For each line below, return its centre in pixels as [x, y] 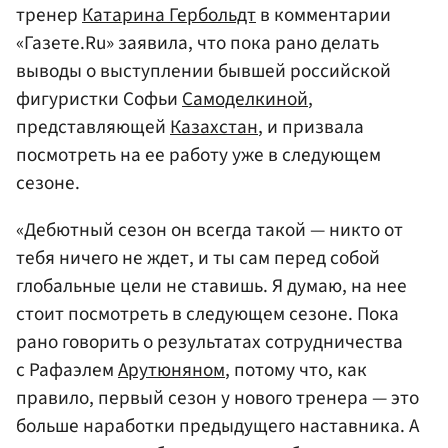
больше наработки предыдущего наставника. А [217, 426]
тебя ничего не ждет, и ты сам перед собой [198, 258]
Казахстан [214, 127]
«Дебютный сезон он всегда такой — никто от [209, 230]
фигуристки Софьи [99, 99]
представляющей [93, 127]
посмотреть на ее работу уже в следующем [198, 155]
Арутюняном [171, 370]
